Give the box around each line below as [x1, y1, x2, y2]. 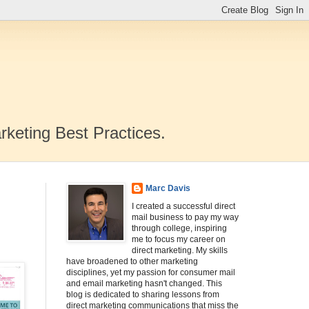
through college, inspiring [132, 223, 227, 233]
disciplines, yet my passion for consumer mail [66, 268, 235, 277]
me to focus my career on [132, 235, 226, 244]
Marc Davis [146, 183, 190, 193]
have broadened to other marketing [66, 257, 198, 266]
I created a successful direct [132, 201, 235, 211]
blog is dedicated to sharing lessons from [66, 290, 219, 299]
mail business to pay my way [132, 212, 239, 222]
